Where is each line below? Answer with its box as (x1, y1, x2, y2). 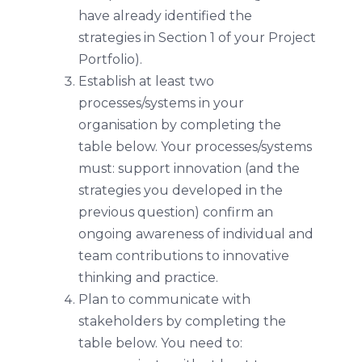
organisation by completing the (78, 116, 281, 133)
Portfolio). (78, 51, 142, 67)
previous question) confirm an (78, 204, 273, 220)
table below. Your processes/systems (78, 138, 312, 154)
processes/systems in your (78, 95, 244, 111)
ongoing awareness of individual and (78, 225, 314, 242)
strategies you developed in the (78, 182, 283, 198)
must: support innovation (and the (78, 160, 300, 176)
